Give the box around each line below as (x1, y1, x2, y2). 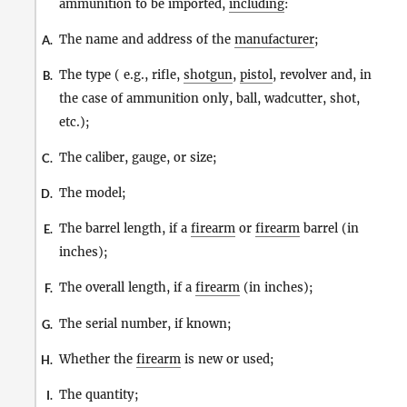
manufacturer (234, 31, 314, 47)
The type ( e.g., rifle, (59, 66, 184, 83)
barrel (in (300, 221, 359, 237)
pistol (240, 66, 273, 83)
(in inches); (240, 280, 313, 296)
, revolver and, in (273, 66, 372, 83)
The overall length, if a (59, 280, 195, 296)
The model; (59, 185, 126, 202)
